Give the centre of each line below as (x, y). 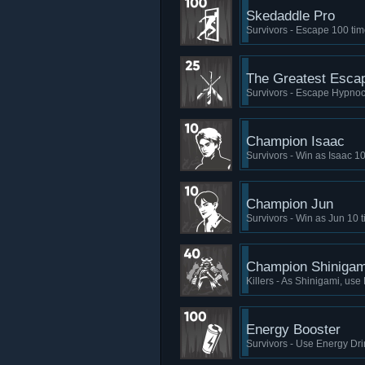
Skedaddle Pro (290, 16)
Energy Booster (293, 330)
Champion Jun (290, 204)
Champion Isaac (295, 141)
